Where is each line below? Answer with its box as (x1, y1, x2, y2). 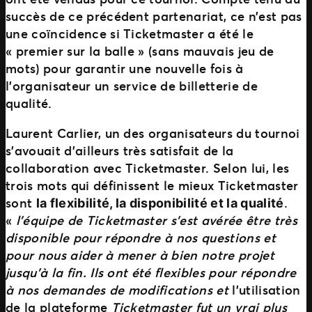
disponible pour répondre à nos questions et (6, 228, 276, 246)
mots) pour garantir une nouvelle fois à (6, 59, 244, 77)
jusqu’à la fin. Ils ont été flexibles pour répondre (6, 263, 297, 281)
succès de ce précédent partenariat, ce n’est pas (6, 7, 302, 24)
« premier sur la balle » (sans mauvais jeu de (6, 42, 274, 59)
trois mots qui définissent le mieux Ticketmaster (6, 176, 299, 194)
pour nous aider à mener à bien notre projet (6, 246, 274, 263)
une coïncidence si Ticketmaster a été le (6, 24, 253, 42)
